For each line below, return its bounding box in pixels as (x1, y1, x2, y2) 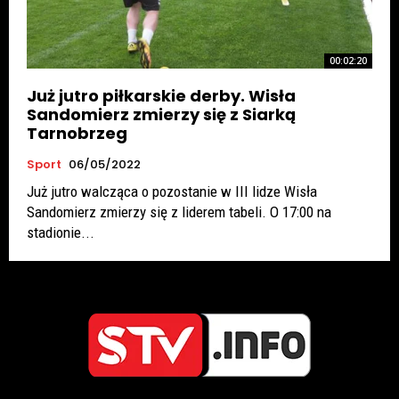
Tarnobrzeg (27, 121, 127, 144)
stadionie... (27, 223, 94, 241)
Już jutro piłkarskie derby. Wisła (27, 84, 296, 107)
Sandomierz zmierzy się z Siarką (27, 102, 296, 126)
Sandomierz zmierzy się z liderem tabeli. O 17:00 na (27, 202, 331, 221)
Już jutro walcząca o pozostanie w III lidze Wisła (27, 182, 317, 200)
